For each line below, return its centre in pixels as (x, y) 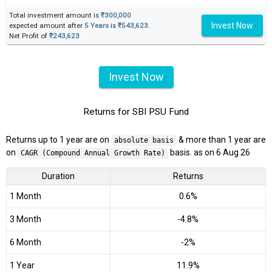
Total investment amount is (55, 15)
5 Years (97, 25)
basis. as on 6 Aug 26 (209, 153)
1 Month (25, 196)
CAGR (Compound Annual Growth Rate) (93, 153)
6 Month (25, 243)
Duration (58, 176)
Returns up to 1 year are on (59, 140)
